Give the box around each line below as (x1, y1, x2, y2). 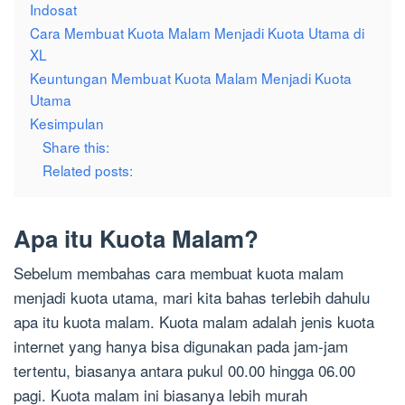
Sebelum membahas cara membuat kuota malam (14, 261, 344, 285)
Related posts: (42, 160, 133, 181)
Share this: (42, 137, 109, 157)
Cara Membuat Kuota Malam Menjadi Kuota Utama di (30, 23, 364, 43)
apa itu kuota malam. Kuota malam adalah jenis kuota (14, 310, 374, 334)
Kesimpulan (30, 113, 104, 134)
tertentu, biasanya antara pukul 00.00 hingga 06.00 (14, 359, 355, 382)
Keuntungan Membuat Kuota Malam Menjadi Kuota (30, 68, 352, 89)
